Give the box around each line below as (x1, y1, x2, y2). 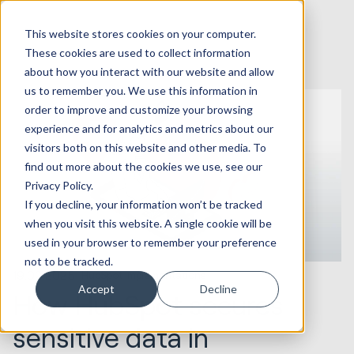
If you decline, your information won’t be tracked (24, 197, 262, 211)
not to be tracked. (24, 254, 113, 268)
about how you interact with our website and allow (24, 64, 274, 78)
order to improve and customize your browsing (24, 102, 253, 116)
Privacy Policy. (24, 178, 93, 192)
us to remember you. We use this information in (24, 83, 258, 97)
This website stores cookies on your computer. (24, 26, 256, 40)
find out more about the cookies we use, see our (24, 159, 262, 173)
